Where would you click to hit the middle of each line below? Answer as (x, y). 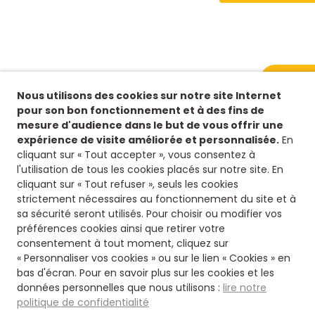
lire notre (245, 288)
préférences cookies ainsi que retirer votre (121, 229)
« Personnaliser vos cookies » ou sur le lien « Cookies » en (154, 258)
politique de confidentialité (83, 302)
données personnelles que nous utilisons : (120, 288)
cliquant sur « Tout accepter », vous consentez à (136, 155)
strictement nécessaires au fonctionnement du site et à (156, 199)
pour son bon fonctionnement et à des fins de (141, 110)
